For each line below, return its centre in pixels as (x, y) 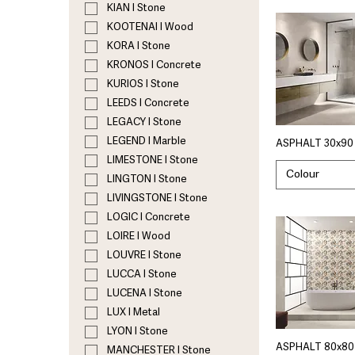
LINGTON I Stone (147, 180)
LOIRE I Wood (139, 237)
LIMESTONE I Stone (153, 161)
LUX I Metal (134, 313)
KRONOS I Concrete (154, 66)
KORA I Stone (139, 47)
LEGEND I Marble (147, 142)
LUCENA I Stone (145, 294)
